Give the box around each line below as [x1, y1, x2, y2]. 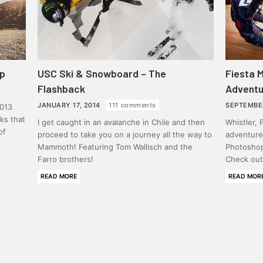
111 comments [109, 101, 156, 109]
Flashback [38, 82, 85, 95]
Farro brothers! [38, 154, 93, 164]
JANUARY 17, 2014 [38, 101, 103, 109]
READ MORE [41, 173, 77, 180]
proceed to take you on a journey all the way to [38, 130, 212, 139]
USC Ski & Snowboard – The [38, 67, 166, 80]
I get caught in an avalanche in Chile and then [38, 117, 205, 127]
